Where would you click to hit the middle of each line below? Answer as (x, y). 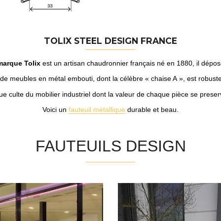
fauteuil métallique (97, 110)
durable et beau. (152, 110)
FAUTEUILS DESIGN (110, 146)
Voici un (55, 110)
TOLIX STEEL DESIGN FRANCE (110, 41)
